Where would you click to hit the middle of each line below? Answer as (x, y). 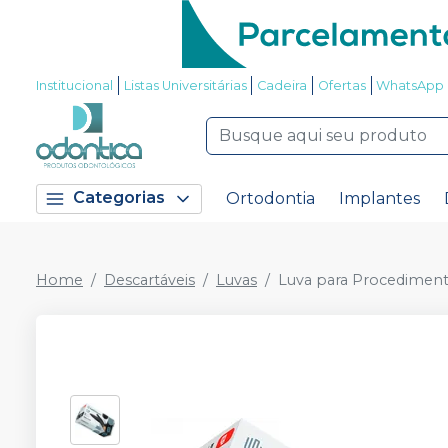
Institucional (74, 85)
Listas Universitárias (185, 85)
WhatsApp (410, 85)
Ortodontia (270, 198)
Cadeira (282, 85)
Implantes (379, 198)
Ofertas (341, 85)
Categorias (119, 198)
